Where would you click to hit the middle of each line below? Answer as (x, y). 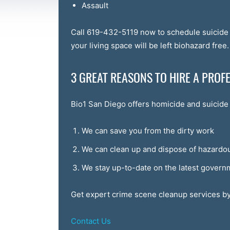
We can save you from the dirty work (148, 131)
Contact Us (91, 221)
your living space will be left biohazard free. (150, 45)
